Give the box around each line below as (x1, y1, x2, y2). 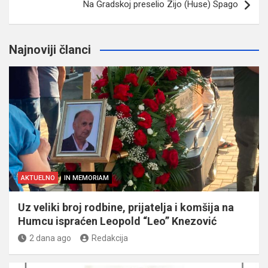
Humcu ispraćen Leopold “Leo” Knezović (18, 214, 217, 227)
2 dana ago (29, 233, 71, 243)
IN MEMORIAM (64, 173, 109, 182)
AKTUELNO (21, 173, 55, 182)
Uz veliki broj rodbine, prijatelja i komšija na (18, 200, 234, 214)
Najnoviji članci (9, 42, 91, 57)
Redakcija (92, 233, 128, 243)
